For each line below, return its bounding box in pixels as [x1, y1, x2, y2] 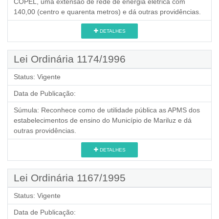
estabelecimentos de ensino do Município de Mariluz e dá [14, 116, 192, 124]
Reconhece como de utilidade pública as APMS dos [41, 106, 200, 114]
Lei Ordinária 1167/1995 [14, 172, 126, 183]
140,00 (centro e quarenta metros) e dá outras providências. [14, 8, 201, 16]
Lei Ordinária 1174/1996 [14, 53, 126, 65]
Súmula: [14, 106, 39, 114]
